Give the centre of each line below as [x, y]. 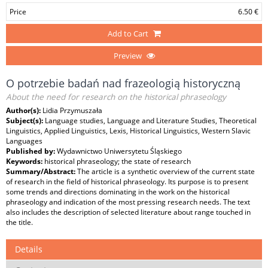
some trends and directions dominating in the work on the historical [118, 192]
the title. [19, 222]
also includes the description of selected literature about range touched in [128, 212]
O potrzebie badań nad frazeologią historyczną [123, 83]
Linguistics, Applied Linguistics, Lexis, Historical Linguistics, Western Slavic [128, 131]
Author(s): [24, 110]
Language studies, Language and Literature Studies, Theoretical [151, 121]
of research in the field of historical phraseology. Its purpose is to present [127, 182]
